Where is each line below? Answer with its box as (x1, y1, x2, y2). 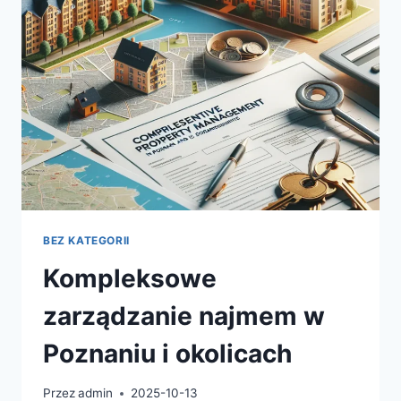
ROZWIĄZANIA (183, 4, 279, 19)
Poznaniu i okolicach (43, 337, 292, 369)
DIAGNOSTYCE (183, 41, 279, 56)
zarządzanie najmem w (43, 300, 325, 331)
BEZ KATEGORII (43, 233, 130, 247)
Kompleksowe (43, 262, 217, 294)
